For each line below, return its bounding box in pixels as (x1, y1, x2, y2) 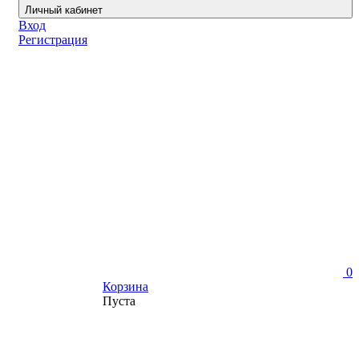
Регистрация (18, 33, 87, 46)
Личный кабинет (25, 4, 103, 16)
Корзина (103, 280, 148, 293)
